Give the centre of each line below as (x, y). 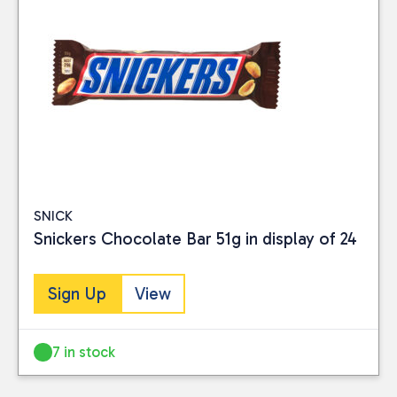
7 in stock (84, 351)
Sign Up (77, 294)
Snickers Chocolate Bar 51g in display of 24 (195, 238)
